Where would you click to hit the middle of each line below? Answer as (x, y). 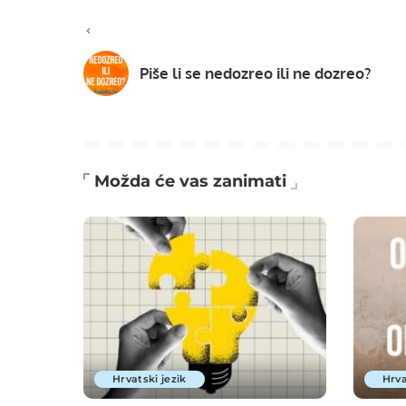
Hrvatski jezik (150, 378)
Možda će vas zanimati (190, 181)
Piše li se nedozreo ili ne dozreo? (255, 73)
